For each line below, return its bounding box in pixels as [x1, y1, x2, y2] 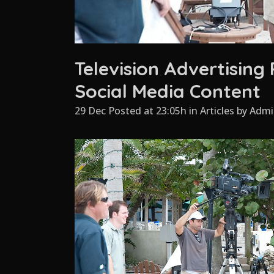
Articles [200, 103, 234, 117]
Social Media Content [75, 79, 261, 103]
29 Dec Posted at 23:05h [75, 103, 187, 117]
